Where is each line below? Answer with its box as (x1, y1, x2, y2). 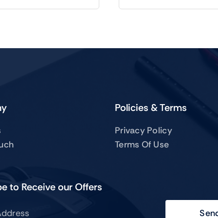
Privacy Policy (115, 125, 172, 136)
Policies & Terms (115, 101, 187, 114)
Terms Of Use (115, 139, 169, 150)
